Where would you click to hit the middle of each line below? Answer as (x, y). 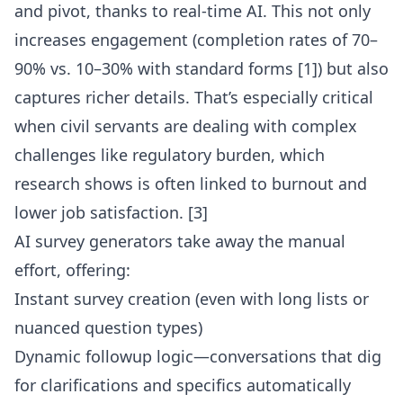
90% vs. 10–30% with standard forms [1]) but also (201, 68)
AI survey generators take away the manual (180, 241)
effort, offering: (72, 270)
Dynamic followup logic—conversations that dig (198, 356)
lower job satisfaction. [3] (111, 212)
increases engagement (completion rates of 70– (196, 40)
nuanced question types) (108, 327)
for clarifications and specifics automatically (183, 385)
